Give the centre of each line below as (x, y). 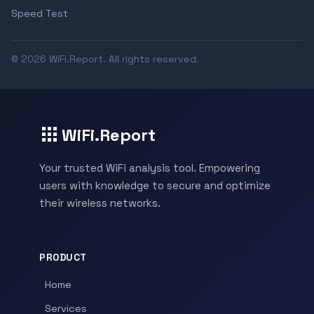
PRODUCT (63, 258)
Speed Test (40, 13)
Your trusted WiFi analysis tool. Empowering (150, 168)
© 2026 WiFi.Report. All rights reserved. (105, 59)
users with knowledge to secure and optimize (155, 185)
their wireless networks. (100, 203)
